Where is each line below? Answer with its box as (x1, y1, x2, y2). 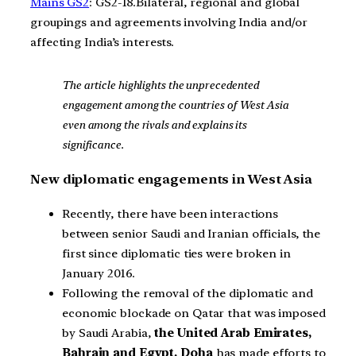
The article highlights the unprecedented (62, 78, 259, 93)
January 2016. (62, 265, 135, 281)
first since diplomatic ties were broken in (62, 246, 291, 261)
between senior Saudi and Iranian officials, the (62, 226, 321, 241)
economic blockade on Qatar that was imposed (62, 305, 326, 320)
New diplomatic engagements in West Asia (30, 171, 313, 187)
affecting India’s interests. (30, 34, 175, 49)
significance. (62, 137, 124, 153)
